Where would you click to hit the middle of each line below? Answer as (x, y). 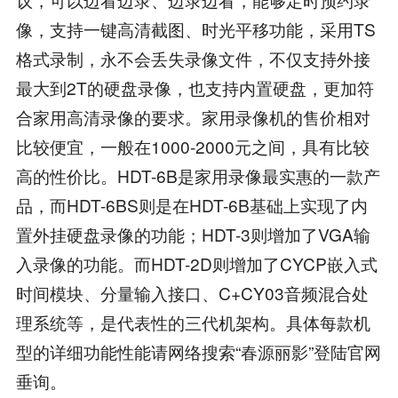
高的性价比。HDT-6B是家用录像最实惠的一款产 (198, 176)
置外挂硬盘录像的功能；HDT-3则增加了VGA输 (193, 235)
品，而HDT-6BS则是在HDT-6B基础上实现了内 (191, 205)
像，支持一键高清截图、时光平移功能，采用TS (195, 29)
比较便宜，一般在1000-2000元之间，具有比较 (192, 147)
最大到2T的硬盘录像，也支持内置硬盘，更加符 (195, 88)
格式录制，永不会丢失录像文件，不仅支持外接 (193, 59)
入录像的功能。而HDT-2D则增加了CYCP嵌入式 (196, 264)
